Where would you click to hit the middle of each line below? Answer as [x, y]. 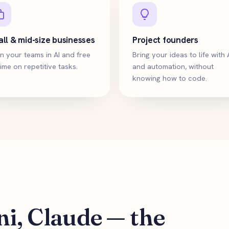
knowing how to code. [170, 78]
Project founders [165, 40]
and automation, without [173, 66]
